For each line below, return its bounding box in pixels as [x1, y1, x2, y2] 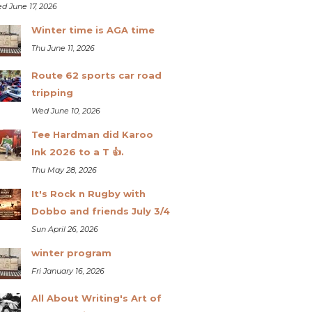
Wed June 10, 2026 [31, 105, 100, 116]
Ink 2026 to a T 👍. [31, 146, 124, 157]
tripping [31, 86, 73, 98]
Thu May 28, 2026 [31, 164, 97, 175]
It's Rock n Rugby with [31, 187, 146, 199]
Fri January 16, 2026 [31, 265, 104, 276]
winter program [31, 247, 111, 258]
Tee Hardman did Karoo [31, 128, 153, 140]
